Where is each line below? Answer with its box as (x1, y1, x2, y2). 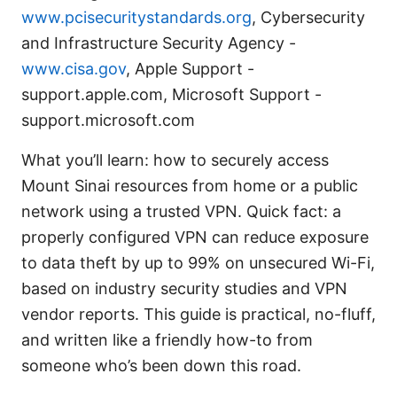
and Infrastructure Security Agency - (21, 34, 296, 53)
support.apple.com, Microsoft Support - (21, 85, 322, 105)
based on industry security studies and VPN (21, 279, 347, 299)
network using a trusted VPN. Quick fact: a (21, 202, 341, 222)
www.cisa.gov (21, 59, 126, 79)
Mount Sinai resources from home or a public (21, 176, 358, 196)
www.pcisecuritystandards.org (21, 8, 252, 27)
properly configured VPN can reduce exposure (21, 228, 369, 247)
